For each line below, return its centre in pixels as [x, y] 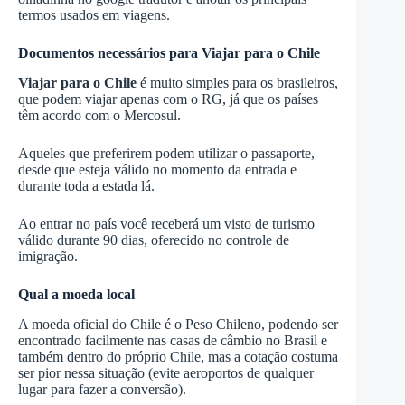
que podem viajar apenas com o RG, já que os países [168, 99]
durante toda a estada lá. [86, 186]
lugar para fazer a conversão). [102, 389]
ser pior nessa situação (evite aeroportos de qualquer [166, 372]
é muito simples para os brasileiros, [237, 83]
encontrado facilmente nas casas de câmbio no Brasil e [173, 340]
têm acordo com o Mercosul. [101, 116]
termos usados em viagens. [94, 15]
